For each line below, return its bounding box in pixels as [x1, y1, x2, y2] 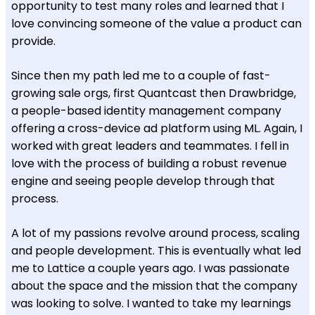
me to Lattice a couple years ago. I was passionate [11, 259, 290, 276]
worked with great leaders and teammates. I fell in [11, 137, 289, 154]
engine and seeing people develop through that [11, 172, 275, 189]
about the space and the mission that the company [11, 277, 297, 294]
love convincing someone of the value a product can [11, 15, 302, 32]
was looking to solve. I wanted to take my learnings [11, 295, 291, 311]
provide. [11, 32, 56, 49]
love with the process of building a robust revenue [11, 155, 287, 172]
